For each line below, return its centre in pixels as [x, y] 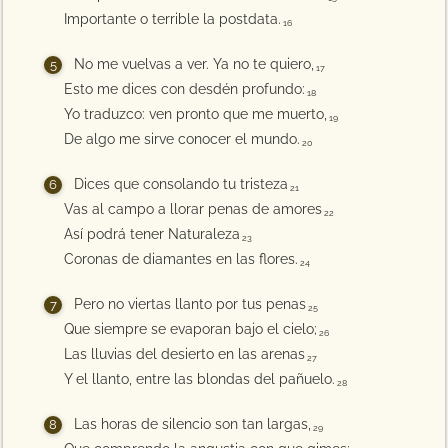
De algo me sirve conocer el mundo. [182, 139]
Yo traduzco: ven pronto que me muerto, [196, 114]
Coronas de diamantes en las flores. [181, 259]
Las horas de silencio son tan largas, [193, 424]
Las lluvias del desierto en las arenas [185, 354]
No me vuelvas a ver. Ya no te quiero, [194, 64]
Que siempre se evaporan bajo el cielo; [191, 329]
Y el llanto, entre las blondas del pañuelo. [200, 379]
